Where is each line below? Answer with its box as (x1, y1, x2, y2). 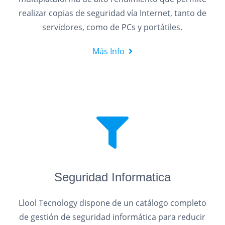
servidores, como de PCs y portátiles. (42, 22, 183, 33)
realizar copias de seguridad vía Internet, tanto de (18, 8, 206, 19)
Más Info (92, 46, 125, 57)
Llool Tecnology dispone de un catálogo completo (18, 197, 206, 208)
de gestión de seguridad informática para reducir (19, 211, 206, 222)
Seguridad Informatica (54, 170, 171, 184)
